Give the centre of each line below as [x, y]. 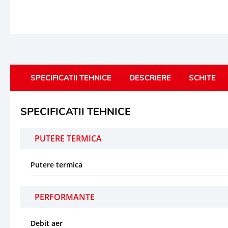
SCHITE [202, 78]
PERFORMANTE [65, 197]
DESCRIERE [150, 78]
